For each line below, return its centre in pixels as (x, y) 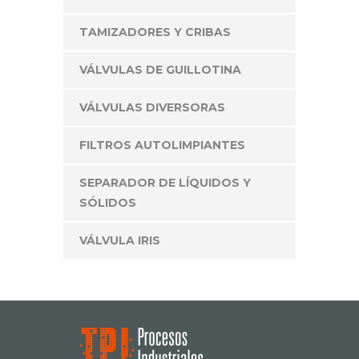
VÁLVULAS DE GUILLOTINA (160, 70)
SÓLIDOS (108, 203)
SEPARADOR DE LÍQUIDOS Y (165, 183)
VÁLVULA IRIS (120, 241)
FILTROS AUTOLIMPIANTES (162, 145)
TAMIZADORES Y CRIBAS (155, 32)
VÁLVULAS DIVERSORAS (152, 108)
